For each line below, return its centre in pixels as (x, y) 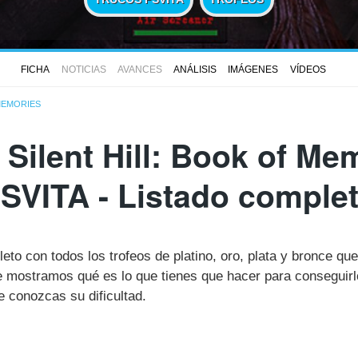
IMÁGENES (253, 69)
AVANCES (139, 69)
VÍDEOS (308, 69)
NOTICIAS (84, 69)
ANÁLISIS (195, 69)
